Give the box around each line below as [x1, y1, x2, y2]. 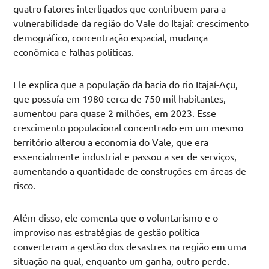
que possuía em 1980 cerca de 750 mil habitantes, [13, 92, 226, 105]
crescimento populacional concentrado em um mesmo [13, 121, 244, 134]
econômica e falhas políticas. [13, 46, 137, 58]
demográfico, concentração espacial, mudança [13, 31, 208, 44]
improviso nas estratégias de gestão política [13, 226, 200, 238]
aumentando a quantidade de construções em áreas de [13, 165, 247, 177]
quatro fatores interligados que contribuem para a [13, 2, 226, 15]
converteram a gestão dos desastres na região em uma [13, 240, 247, 253]
